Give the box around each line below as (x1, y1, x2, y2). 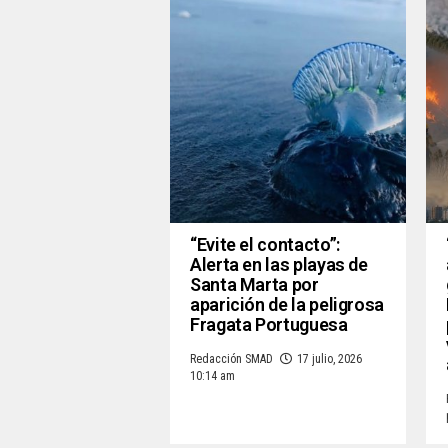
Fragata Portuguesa (190, 314, 348, 336)
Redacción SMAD (190, 352, 273, 367)
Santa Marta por (190, 274, 319, 296)
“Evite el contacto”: (190, 234, 340, 256)
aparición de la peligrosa (190, 294, 384, 316)
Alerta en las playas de (190, 254, 368, 276)
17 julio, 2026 (297, 352, 362, 367)
